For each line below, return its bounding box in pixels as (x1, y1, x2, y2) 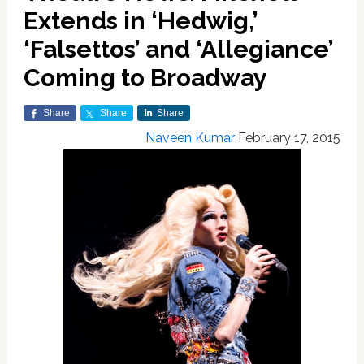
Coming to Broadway (23, 63, 267, 92)
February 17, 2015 (238, 130, 341, 145)
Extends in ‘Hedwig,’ (23, 6, 258, 35)
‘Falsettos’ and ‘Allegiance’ (23, 35, 333, 63)
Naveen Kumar (145, 130, 236, 145)
